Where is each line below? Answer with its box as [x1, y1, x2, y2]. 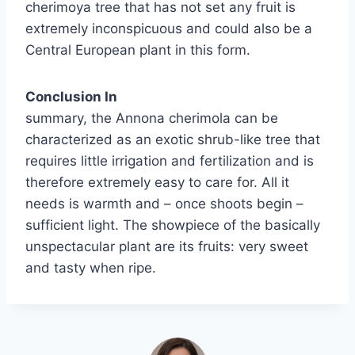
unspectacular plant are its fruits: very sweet [25, 238, 308, 254]
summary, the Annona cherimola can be [25, 109, 278, 126]
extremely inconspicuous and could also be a [25, 20, 312, 36]
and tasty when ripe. [25, 259, 156, 276]
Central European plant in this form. [25, 41, 250, 58]
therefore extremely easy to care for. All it [25, 174, 289, 190]
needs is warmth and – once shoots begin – [25, 195, 303, 212]
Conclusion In [25, 88, 117, 105]
